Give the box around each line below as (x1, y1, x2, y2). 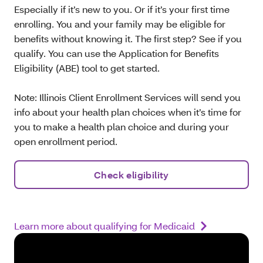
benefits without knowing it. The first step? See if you (14, 32, 242, 45)
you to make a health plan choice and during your (14, 120, 229, 133)
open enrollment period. (14, 134, 117, 147)
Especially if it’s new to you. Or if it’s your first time (14, 2, 230, 15)
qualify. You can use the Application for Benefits (14, 46, 219, 59)
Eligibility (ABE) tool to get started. (14, 61, 160, 74)
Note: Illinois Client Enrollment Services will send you (14, 90, 241, 103)
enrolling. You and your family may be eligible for (14, 17, 225, 30)
